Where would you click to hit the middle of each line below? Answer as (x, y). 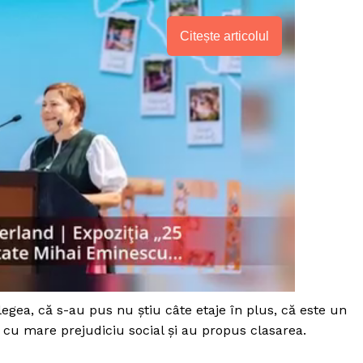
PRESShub (214, 307)
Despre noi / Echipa (210, 345)
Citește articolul (225, 36)
